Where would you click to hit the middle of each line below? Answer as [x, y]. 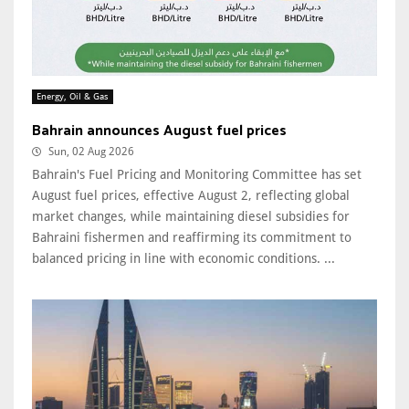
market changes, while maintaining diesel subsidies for [191, 217]
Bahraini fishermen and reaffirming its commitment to [192, 238]
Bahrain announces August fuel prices [159, 131]
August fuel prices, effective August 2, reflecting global [191, 196]
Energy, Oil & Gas [73, 97]
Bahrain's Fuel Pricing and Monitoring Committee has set [197, 175]
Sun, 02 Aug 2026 [91, 152]
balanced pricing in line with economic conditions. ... [184, 259]
